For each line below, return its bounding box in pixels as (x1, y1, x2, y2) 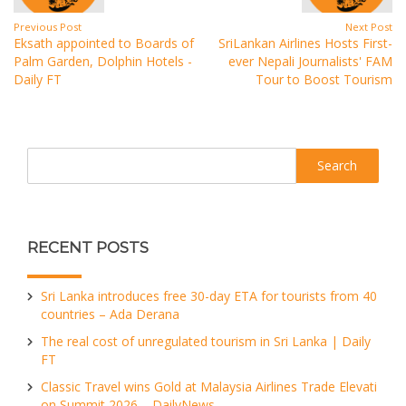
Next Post (345, 20, 392, 34)
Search (26, 147, 66, 164)
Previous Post (14, 20, 82, 34)
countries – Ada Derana (41, 305, 179, 323)
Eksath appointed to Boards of (14, 34, 194, 52)
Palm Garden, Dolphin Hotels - (14, 53, 192, 70)
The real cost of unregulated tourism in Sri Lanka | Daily (41, 333, 371, 350)
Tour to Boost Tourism (256, 71, 392, 88)
